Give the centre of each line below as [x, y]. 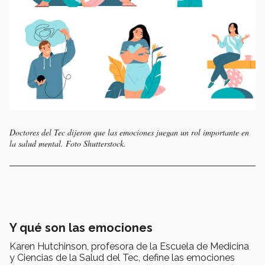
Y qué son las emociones [81, 228]
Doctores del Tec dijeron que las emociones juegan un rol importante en [129, 132]
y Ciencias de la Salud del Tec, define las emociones [122, 258]
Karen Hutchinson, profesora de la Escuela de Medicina [129, 247]
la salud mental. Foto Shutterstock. [68, 144]
